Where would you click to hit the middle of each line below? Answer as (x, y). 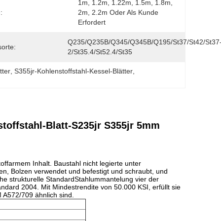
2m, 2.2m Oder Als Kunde (118, 12)
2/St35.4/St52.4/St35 (100, 52)
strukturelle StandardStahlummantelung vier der (83, 179)
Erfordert (92, 22)
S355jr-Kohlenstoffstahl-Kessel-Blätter (74, 71)
